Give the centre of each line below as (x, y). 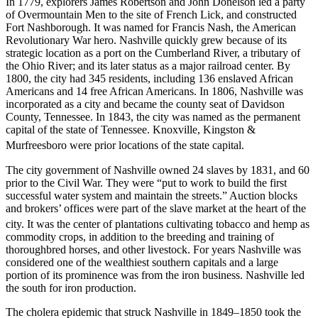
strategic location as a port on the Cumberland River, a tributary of (153, 53)
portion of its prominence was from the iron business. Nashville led (155, 275)
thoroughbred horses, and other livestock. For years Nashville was (153, 250)
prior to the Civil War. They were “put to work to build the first (146, 182)
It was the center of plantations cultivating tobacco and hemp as (167, 224)
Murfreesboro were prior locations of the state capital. (125, 146)
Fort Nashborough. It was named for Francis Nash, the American (151, 28)
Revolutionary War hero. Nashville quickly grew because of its (146, 40)
